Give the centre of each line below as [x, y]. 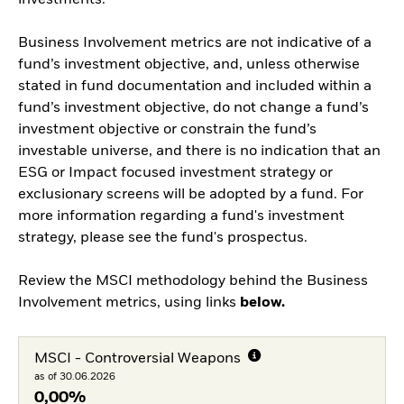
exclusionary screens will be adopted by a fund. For [191, 195]
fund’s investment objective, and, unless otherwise [189, 65]
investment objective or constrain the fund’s [167, 130]
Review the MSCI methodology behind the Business [193, 282]
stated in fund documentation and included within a [195, 87]
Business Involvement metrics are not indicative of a [195, 44]
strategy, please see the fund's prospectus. [163, 239]
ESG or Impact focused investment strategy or [175, 174]
